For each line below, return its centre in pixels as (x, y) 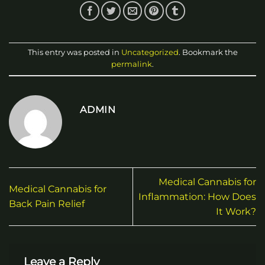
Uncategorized (150, 53)
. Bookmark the (208, 53)
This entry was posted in (74, 53)
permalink (132, 64)
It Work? (236, 211)
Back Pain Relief (47, 204)
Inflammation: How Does (197, 196)
